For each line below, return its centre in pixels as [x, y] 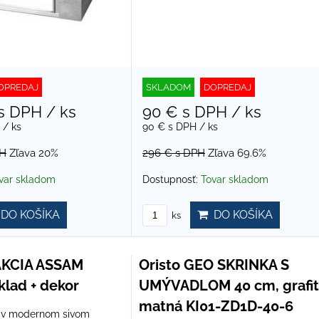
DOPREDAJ [227, 88]
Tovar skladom [234, 180]
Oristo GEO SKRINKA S [214, 265]
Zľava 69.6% [237, 153]
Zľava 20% [34, 153]
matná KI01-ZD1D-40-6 [216, 307]
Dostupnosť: [171, 180]
